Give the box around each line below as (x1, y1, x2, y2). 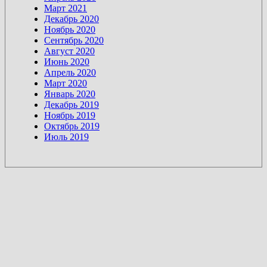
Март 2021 (44, 3, 87, 14)
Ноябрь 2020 (44, 24, 95, 35)
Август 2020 (44, 46, 95, 57)
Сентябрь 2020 (44, 35, 104, 46)
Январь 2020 (44, 89, 95, 100)
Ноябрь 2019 (44, 110, 95, 121)
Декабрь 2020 (44, 14, 99, 24)
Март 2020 (44, 78, 87, 89)
